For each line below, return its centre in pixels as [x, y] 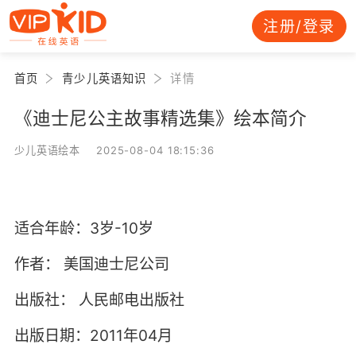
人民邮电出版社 [131, 300]
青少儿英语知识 [104, 78]
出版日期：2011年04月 [93, 336]
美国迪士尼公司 [114, 264]
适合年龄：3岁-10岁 [83, 228]
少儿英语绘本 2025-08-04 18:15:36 [114, 150]
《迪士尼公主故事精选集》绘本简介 [160, 118]
